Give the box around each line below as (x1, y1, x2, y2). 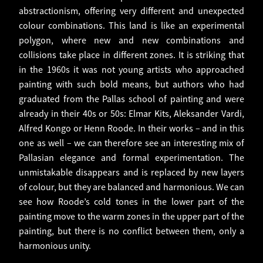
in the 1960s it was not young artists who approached (19, 63, 244, 76)
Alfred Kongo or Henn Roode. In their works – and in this (19, 122, 244, 134)
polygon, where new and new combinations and (19, 34, 244, 46)
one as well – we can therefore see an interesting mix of (19, 137, 244, 149)
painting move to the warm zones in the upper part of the (19, 210, 244, 222)
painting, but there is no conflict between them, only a (19, 225, 244, 237)
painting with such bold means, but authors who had (19, 78, 244, 90)
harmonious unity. (19, 240, 95, 252)
